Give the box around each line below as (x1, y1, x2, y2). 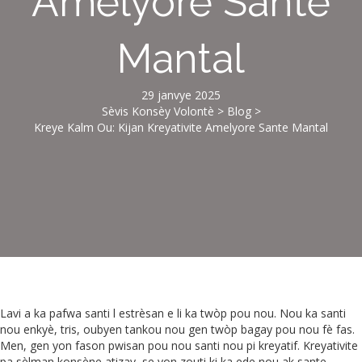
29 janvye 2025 (141, 87, 221, 103)
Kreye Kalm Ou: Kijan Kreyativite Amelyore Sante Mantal (34, 120, 328, 136)
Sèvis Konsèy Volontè (101, 103, 214, 120)
